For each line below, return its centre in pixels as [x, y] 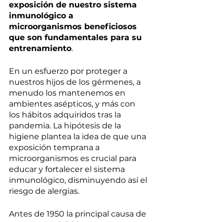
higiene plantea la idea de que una [79, 137]
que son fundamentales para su [77, 38]
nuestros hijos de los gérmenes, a [76, 82]
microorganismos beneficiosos [74, 27]
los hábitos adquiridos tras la [66, 115]
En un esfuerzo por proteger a [69, 71]
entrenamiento [40, 49]
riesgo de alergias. [44, 191]
